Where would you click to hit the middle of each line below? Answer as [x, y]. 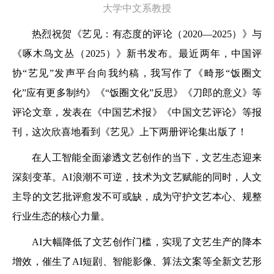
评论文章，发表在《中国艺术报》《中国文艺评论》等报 [137, 112]
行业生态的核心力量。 [61, 216]
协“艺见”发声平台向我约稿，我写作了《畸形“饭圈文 [137, 73]
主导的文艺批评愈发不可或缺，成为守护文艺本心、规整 [137, 196]
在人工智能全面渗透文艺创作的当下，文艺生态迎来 [147, 157]
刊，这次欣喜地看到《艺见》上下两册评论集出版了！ [130, 131]
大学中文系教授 [137, 8]
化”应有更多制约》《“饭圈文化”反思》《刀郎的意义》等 [137, 92]
